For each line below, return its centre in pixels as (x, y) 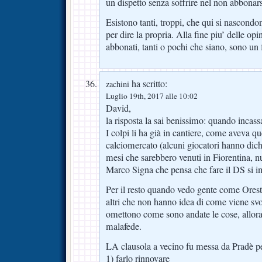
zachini (118, 84)
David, (118, 108)
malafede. (124, 227)
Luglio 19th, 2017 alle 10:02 (152, 96)
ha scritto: (148, 84)
